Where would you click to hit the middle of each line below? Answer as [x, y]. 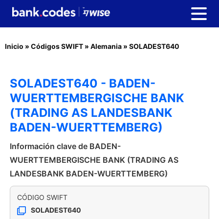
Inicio [14, 46]
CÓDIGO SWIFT [42, 197]
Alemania [106, 46]
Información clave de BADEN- [65, 146]
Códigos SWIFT [57, 46]
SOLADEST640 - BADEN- [83, 83]
